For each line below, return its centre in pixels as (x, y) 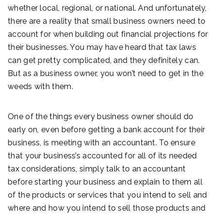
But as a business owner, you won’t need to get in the (106, 73)
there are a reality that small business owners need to (107, 21)
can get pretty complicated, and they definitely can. (104, 60)
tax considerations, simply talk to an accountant (97, 169)
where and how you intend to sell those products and (107, 208)
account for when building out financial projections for (108, 34)
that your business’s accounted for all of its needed (102, 155)
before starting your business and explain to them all (105, 182)
